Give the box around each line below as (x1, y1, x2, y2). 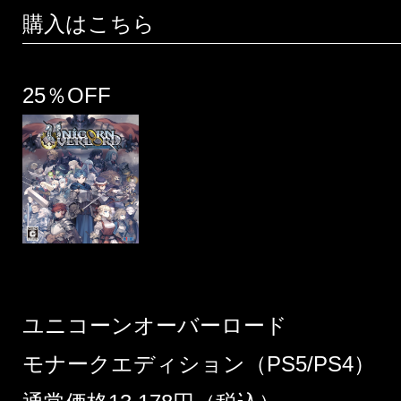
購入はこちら (22, 12, 155, 37)
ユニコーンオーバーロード (22, 312, 287, 337)
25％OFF (22, 83, 111, 108)
